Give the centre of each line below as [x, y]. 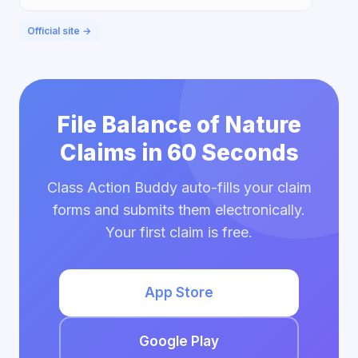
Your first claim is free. [179, 232]
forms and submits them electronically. [179, 210]
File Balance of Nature [179, 125]
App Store [179, 292]
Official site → [59, 31]
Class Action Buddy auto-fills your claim [179, 187]
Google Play [179, 341]
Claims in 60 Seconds [179, 153]
